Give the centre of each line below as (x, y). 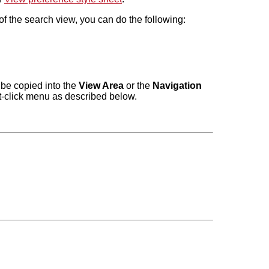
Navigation (177, 86)
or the (138, 86)
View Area (101, 86)
